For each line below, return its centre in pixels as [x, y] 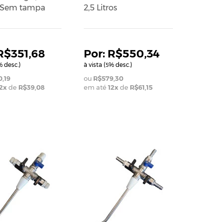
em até [96, 87]
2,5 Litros [100, 7]
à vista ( [94, 64]
